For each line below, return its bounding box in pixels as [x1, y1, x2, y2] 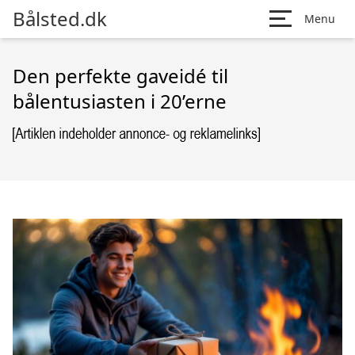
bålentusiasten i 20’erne [13, 88, 227, 114]
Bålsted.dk [13, 6, 107, 32]
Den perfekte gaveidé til [13, 63, 228, 89]
